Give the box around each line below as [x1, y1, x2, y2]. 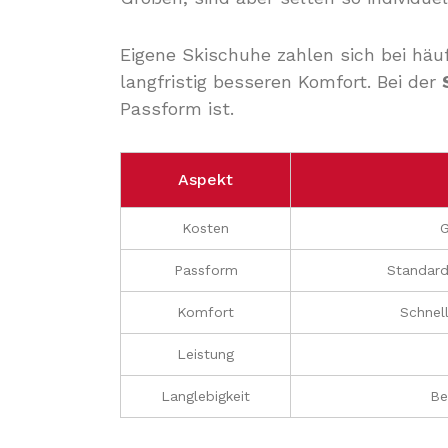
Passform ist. [120, 98, 234, 119]
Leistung [177, 346, 234, 362]
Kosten [182, 220, 229, 236]
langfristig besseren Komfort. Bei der [120, 71, 442, 92]
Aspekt [178, 170, 233, 189]
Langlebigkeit [161, 388, 250, 404]
